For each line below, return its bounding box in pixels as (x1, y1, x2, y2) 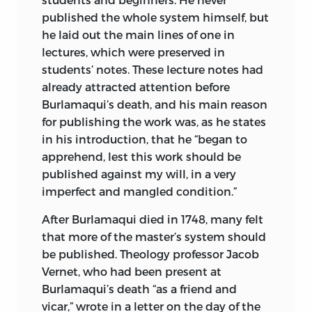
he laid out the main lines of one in (42, 28, 235, 42)
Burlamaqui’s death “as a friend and (42, 282, 237, 296)
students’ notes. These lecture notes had (42, 63, 263, 77)
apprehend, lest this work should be (42, 150, 241, 164)
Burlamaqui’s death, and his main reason (42, 97, 267, 111)
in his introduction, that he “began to (42, 132, 247, 146)
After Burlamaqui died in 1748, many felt (42, 212, 263, 226)
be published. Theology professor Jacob (42, 247, 259, 261)
